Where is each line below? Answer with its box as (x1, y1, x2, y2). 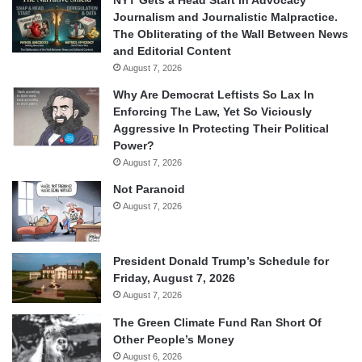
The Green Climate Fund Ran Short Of (113, 316, 322, 330)
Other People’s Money (113, 333, 234, 347)
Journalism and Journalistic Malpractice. (113, 11, 338, 24)
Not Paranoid (113, 183, 185, 196)
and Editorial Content (113, 44, 231, 58)
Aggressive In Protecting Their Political (113, 122, 329, 136)
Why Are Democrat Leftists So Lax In (113, 88, 314, 102)
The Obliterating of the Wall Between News (113, 27, 348, 41)
